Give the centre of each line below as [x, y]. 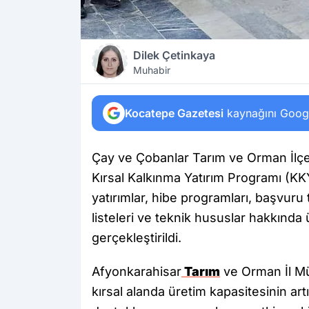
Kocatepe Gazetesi [174, 113]
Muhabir [152, 70]
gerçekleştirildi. [137, 238]
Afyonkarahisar [137, 271]
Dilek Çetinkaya [174, 55]
